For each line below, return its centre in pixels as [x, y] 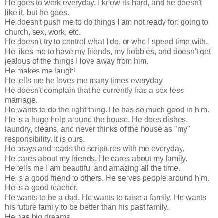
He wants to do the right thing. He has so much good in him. [107, 109]
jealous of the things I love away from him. [77, 61]
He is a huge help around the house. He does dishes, [96, 119]
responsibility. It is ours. [45, 139]
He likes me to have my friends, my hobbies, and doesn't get [108, 51]
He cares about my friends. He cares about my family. [96, 158]
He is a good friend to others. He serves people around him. [107, 178]
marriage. [21, 100]
